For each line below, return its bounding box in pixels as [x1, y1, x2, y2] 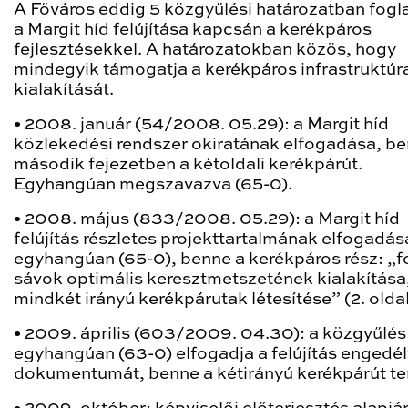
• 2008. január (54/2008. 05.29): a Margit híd [14, 117, 389, 133]
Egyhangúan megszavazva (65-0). [14, 177, 292, 193]
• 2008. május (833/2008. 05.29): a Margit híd [14, 211, 400, 228]
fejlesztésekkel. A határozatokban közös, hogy [14, 42, 396, 58]
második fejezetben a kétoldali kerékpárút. [14, 157, 362, 173]
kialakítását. [14, 82, 114, 98]
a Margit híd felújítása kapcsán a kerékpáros [14, 22, 372, 38]
